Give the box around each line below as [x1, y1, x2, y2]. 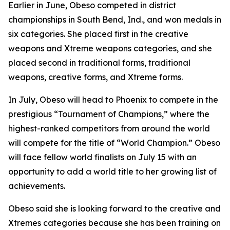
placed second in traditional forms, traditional [8, 57, 190, 68]
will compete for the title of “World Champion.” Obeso [8, 138, 220, 148]
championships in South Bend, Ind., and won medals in [8, 14, 221, 25]
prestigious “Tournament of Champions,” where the [8, 109, 209, 119]
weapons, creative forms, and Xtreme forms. [8, 72, 183, 82]
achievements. [8, 181, 65, 191]
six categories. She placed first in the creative [8, 29, 188, 39]
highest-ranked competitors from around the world [8, 123, 210, 133]
